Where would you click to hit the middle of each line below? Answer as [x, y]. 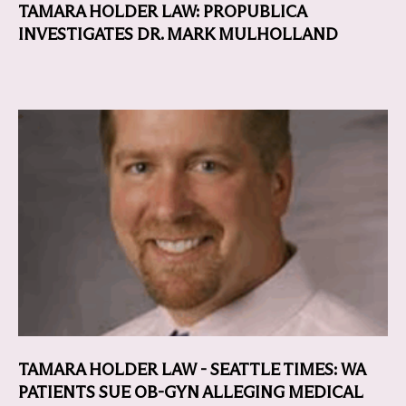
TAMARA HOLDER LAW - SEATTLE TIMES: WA [192, 370]
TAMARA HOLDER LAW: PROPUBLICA [162, 12]
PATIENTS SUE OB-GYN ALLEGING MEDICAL [190, 392]
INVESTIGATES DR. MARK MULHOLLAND [178, 34]
